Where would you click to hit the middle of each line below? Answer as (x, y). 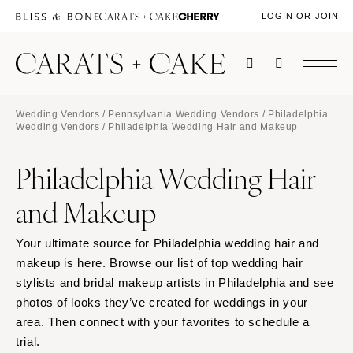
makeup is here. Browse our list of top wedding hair (160, 263)
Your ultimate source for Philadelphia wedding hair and (168, 243)
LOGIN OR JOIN (300, 16)
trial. (28, 342)
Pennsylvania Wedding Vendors (184, 114)
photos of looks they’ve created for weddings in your (162, 303)
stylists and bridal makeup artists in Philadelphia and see (175, 283)
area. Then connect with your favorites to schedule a (163, 322)
